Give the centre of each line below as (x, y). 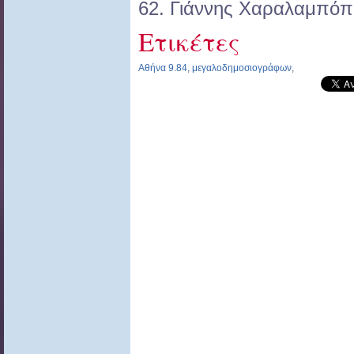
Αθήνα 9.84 (163, 68)
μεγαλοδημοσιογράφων (242, 68)
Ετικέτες (189, 41)
